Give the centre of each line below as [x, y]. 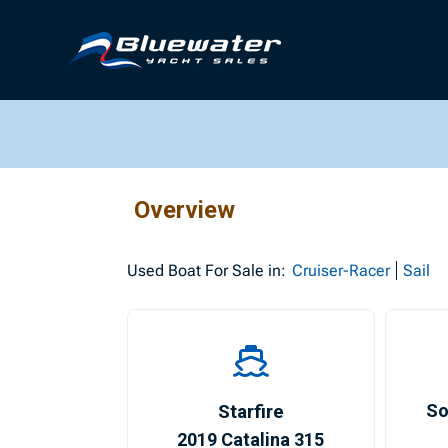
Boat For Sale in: [225, 270]
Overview [185, 210]
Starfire [250, 411]
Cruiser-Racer [341, 270]
